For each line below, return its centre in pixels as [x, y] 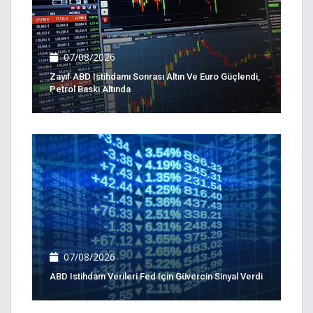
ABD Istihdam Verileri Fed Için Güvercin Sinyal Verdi [156, 276]
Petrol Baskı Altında [90, 89]
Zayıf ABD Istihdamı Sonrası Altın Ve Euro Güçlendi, [155, 77]
